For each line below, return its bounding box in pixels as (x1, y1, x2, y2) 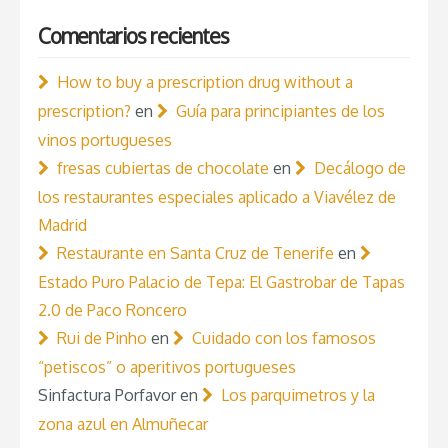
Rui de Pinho (57, 328, 147, 349)
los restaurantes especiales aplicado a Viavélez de (38, 187, 396, 208)
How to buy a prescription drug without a (57, 72, 353, 93)
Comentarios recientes (38, 23, 229, 50)
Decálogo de (314, 158, 406, 179)
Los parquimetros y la (221, 385, 375, 406)
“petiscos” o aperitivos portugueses (38, 357, 296, 378)
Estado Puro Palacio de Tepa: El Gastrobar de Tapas (38, 272, 405, 293)
